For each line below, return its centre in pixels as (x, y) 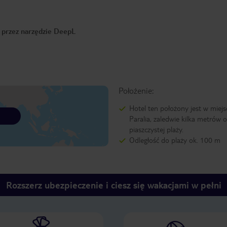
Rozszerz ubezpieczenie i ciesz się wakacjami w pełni (113, 185)
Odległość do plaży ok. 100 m (175, 140)
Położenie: (136, 91)
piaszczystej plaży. (156, 129)
